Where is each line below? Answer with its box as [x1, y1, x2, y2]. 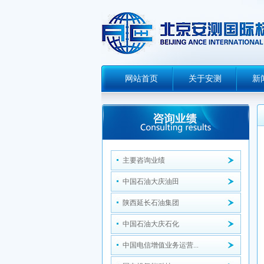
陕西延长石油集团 [122, 199, 179, 207]
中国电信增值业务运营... [122, 241, 199, 249]
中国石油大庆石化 [122, 220, 179, 228]
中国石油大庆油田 [122, 177, 179, 186]
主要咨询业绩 [122, 156, 165, 164]
